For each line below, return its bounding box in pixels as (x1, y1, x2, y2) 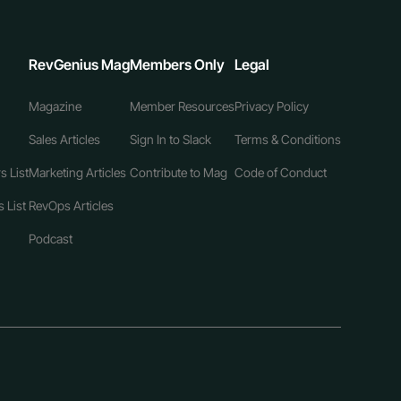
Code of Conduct (234, 165, 327, 181)
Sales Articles (28, 132, 100, 148)
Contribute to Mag (129, 165, 227, 181)
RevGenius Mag (28, 55, 130, 74)
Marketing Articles (28, 165, 126, 181)
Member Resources (129, 98, 235, 115)
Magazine (28, 98, 81, 115)
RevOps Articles (28, 198, 114, 214)
